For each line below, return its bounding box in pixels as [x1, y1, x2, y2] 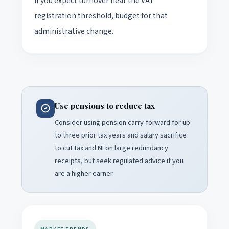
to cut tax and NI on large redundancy [55, 142, 168, 153]
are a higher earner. [55, 168, 114, 179]
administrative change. [34, 25, 113, 37]
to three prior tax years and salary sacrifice [55, 129, 187, 141]
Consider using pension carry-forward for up [55, 117, 190, 128]
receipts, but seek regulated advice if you [55, 155, 184, 166]
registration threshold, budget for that [34, 10, 168, 21]
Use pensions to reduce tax [55, 100, 155, 111]
